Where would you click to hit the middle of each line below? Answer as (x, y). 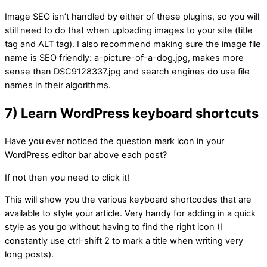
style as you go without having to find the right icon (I (114, 227)
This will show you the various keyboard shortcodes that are (128, 200)
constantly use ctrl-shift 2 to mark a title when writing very (124, 241)
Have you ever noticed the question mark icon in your (114, 142)
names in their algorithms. (58, 85)
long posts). (29, 255)
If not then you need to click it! (67, 177)
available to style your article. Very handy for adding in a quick (130, 214)
